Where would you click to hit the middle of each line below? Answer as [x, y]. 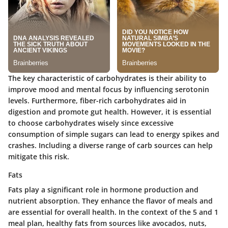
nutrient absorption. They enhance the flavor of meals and [110, 201]
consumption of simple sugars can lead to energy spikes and [114, 134]
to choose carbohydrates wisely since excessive [91, 123]
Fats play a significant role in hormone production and [103, 190]
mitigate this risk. [39, 157]
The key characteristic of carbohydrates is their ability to [107, 78]
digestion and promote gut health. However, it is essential [110, 112]
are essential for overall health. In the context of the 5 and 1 [113, 212]
